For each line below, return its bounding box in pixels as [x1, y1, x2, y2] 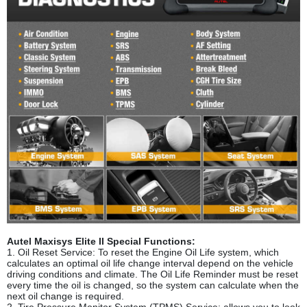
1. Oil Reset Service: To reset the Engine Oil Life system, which [7, 247, 279, 258]
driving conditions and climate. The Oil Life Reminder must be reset [7, 269, 298, 280]
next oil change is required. [7, 291, 124, 302]
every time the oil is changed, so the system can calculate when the [7, 280, 299, 291]
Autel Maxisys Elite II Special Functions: [7, 236, 195, 247]
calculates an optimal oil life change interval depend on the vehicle [7, 258, 293, 269]
